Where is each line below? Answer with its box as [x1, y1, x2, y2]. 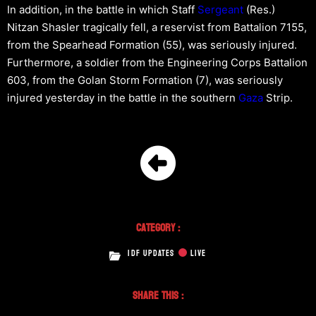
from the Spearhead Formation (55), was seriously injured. [7, 37, 297, 51]
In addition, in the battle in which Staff [7, 2, 197, 16]
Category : [136, 217, 180, 238]
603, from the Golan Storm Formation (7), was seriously [7, 73, 283, 87]
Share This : [133, 284, 183, 305]
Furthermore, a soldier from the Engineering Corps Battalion [7, 55, 308, 69]
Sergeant [197, 2, 243, 16]
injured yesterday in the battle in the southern [7, 90, 238, 104]
